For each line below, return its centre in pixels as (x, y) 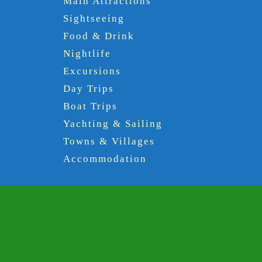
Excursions (92, 71)
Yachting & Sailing (113, 123)
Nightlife (87, 53)
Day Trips (89, 88)
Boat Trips (90, 106)
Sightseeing (94, 18)
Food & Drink (99, 36)
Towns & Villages (109, 141)
